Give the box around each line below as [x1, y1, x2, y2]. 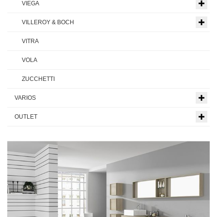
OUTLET [15, 113, 37, 121]
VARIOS [15, 94, 36, 102]
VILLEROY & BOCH [22, 19, 74, 26]
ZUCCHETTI [22, 76, 55, 83]
